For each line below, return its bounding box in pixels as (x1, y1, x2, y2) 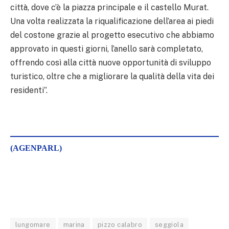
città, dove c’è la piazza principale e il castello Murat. (10, 2, 209, 12)
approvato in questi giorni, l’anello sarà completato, (10, 43, 203, 54)
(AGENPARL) (10, 144, 62, 153)
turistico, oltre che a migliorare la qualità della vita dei (10, 71, 214, 81)
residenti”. (10, 85, 48, 95)
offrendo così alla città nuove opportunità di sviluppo (10, 57, 211, 67)
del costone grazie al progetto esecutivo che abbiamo (10, 30, 214, 40)
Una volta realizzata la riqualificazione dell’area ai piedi (10, 16, 214, 26)
